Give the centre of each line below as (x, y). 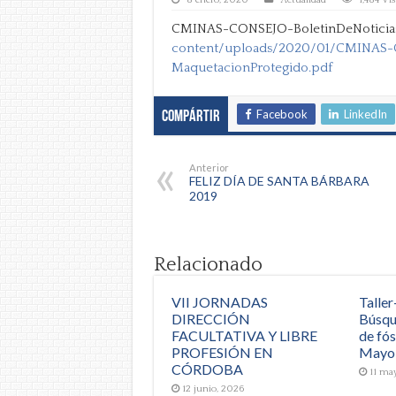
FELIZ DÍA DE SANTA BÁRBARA (279, 180)
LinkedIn (365, 114)
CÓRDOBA (207, 369)
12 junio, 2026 (213, 388)
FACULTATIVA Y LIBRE (244, 335)
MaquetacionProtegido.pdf (251, 67)
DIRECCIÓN (210, 318)
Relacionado (208, 264)
